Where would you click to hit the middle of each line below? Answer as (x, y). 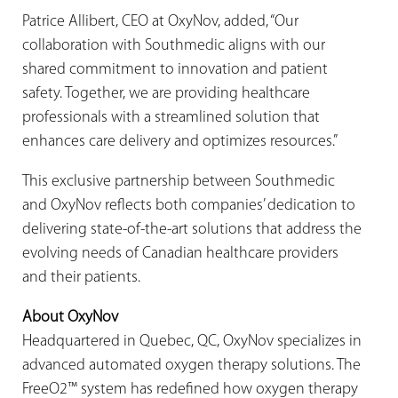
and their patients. (81, 277)
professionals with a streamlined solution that (171, 117)
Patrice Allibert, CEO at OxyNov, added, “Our (160, 21)
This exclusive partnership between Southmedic (179, 181)
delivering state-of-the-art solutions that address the (192, 229)
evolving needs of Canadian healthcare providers (180, 253)
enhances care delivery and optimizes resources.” (180, 141)
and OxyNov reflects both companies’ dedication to (189, 205)
